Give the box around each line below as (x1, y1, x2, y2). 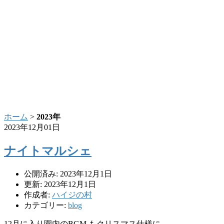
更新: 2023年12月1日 (24, 179, 96, 188)
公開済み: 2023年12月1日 (24, 169, 112, 178)
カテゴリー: (24, 200, 68, 209)
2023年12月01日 (4, 123, 60, 131)
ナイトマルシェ (4, 144, 91, 157)
